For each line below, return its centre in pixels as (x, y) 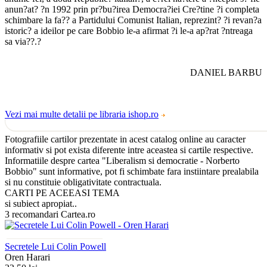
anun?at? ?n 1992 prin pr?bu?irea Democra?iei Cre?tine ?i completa (132, 9)
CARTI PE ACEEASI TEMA (62, 193)
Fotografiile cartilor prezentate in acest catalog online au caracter (125, 139)
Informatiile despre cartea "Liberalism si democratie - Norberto (122, 160)
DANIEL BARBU (226, 72)
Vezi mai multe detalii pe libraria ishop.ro (82, 114)
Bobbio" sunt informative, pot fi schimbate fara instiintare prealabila (132, 171)
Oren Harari (27, 257)
